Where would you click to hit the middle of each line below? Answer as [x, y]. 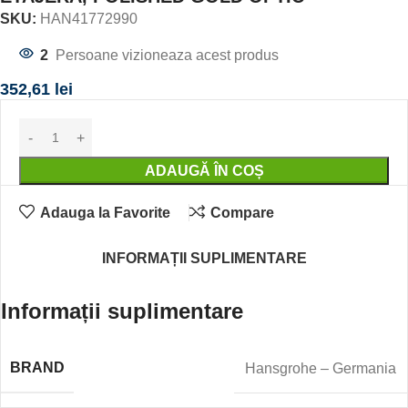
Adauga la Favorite [105, 212]
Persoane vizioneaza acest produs [167, 56]
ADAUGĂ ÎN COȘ [204, 171]
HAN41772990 [89, 19]
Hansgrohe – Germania [321, 368]
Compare [242, 212]
